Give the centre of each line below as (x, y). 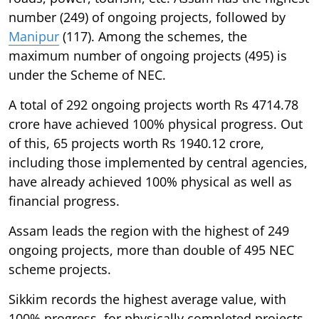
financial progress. (64, 200)
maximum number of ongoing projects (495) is (148, 55)
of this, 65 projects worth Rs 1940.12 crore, (136, 143)
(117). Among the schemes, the (153, 36)
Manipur (34, 36)
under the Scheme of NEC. (87, 74)
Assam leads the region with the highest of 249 (149, 230)
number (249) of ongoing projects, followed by (147, 17)
